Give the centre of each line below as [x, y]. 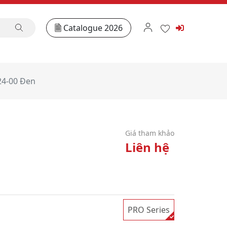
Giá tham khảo [150, 133]
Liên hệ [147, 147]
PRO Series [149, 210]
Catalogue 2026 [93, 28]
